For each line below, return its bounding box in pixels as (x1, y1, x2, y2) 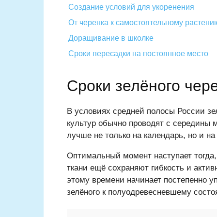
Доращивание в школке (68, 34, 154, 43)
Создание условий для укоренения (68, 3, 194, 12)
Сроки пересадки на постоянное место (68, 49, 208, 58)
